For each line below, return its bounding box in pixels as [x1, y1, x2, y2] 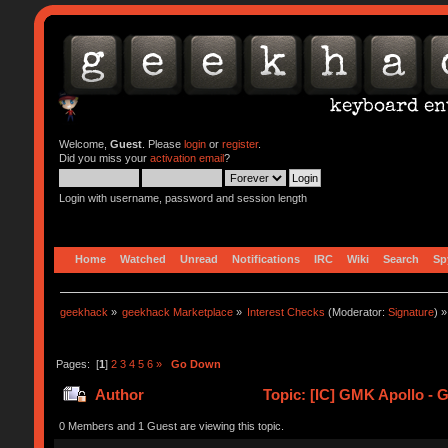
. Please [141, 138, 184, 150]
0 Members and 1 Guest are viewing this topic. [58, 419, 284, 432]
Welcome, [58, 138, 110, 150]
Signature [388, 305, 435, 318]
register [221, 138, 258, 150]
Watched [119, 252, 166, 265]
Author [95, 386, 145, 404]
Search [382, 252, 419, 265]
